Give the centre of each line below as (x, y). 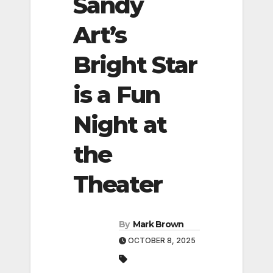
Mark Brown (158, 225)
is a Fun (116, 94)
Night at (120, 124)
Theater (118, 184)
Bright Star (135, 65)
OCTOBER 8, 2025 (161, 241)
